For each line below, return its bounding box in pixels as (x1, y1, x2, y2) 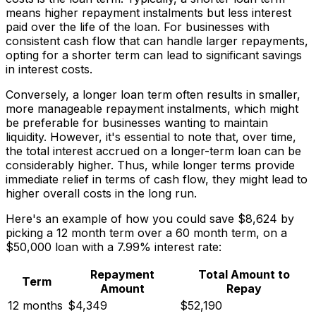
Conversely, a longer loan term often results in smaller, (6, 87, 300, 102)
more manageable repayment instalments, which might (6, 102, 298, 116)
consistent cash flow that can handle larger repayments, (6, 34, 308, 49)
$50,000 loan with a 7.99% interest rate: (6, 240, 221, 255)
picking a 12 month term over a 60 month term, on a (6, 226, 287, 241)
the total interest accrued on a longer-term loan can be (6, 144, 301, 159)
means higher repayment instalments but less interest (6, 6, 291, 20)
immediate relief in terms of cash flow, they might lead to (6, 172, 308, 187)
